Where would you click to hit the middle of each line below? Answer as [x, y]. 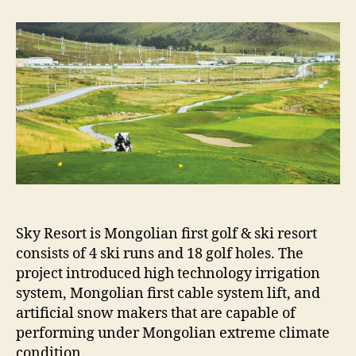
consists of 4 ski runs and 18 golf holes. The [160, 253]
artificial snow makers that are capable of [156, 313]
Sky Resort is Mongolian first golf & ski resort [166, 234]
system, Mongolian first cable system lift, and [168, 293]
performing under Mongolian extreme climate [173, 333]
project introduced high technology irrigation [168, 273]
